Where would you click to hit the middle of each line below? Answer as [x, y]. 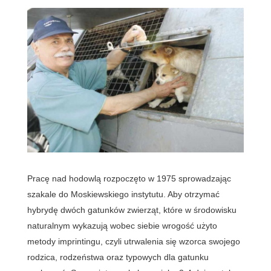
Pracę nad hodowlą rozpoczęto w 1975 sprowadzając [129, 178]
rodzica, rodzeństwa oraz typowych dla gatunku [118, 257]
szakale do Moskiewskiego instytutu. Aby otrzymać [123, 194]
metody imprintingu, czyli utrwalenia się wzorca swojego [133, 241]
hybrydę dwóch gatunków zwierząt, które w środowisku [132, 210]
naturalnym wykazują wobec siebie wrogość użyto [122, 225]
